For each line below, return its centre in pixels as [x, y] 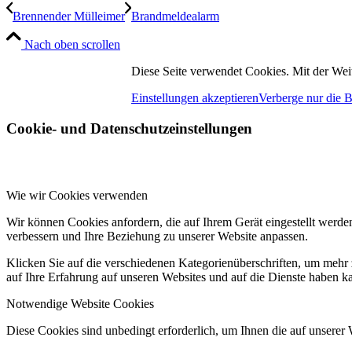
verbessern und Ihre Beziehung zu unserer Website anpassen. [157, 236]
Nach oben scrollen [72, 45]
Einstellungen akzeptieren [195, 98]
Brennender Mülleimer [69, 16]
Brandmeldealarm [175, 16]
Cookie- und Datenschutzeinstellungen [129, 128]
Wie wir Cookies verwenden [77, 195]
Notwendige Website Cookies [80, 303]
